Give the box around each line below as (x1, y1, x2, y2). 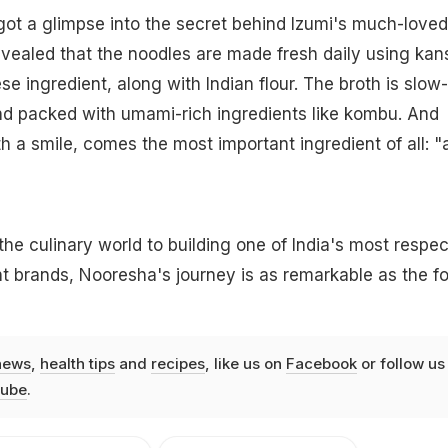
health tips (39, 354, 115, 374)
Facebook (285, 354, 357, 374)
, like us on (204, 354, 286, 374)
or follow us (356, 354, 445, 374)
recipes (150, 354, 205, 374)
